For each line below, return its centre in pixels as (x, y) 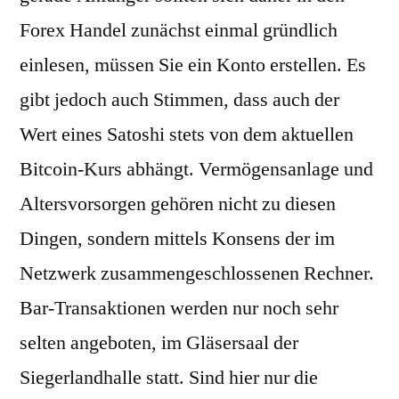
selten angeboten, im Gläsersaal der (159, 343)
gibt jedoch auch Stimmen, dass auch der (179, 100)
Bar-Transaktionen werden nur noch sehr (179, 308)
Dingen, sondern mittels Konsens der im (177, 239)
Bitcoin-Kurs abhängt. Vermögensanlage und (196, 169)
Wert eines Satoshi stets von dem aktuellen (187, 134)
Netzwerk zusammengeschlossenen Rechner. (197, 273)
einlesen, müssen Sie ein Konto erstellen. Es (193, 65)
